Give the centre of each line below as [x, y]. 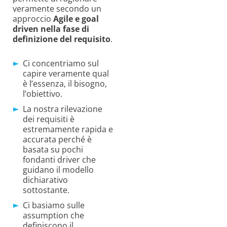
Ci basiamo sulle [54, 205]
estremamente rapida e [68, 129]
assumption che [53, 215]
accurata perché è [57, 139]
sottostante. [46, 190]
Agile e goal [76, 18]
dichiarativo [45, 180]
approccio [33, 18]
